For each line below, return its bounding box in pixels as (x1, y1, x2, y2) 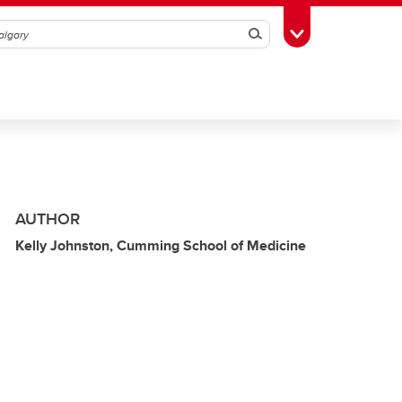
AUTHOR (15, 207, 80, 231)
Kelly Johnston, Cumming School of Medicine (15, 235, 306, 256)
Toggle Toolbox (296, 22, 388, 42)
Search (241, 16, 318, 52)
